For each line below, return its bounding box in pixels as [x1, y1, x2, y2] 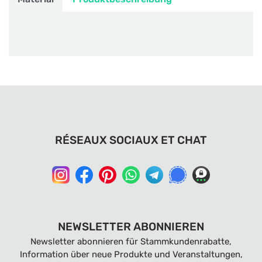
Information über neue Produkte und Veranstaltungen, [19, 249, 243, 260]
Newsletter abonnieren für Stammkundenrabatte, [30, 236, 232, 247]
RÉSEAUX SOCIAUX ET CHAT [55, 133, 207, 147]
